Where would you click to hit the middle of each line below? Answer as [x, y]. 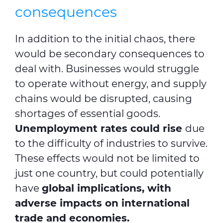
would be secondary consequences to [110, 54]
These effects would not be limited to [107, 159]
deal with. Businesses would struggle [107, 69]
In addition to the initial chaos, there [105, 39]
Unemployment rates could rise [100, 129]
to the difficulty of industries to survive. [111, 144]
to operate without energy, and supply [111, 84]
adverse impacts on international [102, 203]
